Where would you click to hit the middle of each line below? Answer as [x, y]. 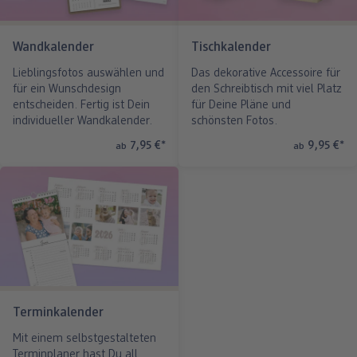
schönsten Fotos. [234, 121]
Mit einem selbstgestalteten [84, 339]
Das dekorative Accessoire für [266, 73]
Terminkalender [58, 313]
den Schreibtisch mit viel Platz [267, 89]
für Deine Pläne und [241, 105]
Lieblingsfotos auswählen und [88, 73]
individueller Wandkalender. [82, 121]
